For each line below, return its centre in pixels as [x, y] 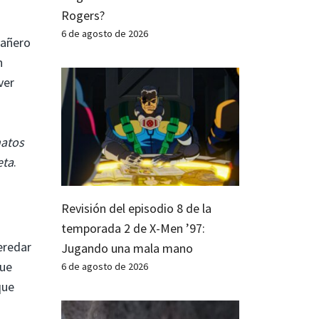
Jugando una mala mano [127, 249]
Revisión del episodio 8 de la [136, 209]
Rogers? [83, 15]
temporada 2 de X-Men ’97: [133, 229]
